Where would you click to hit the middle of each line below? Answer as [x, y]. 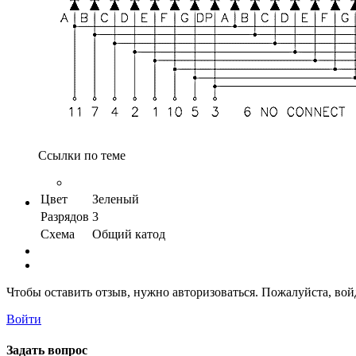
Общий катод [129, 234]
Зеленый [116, 199]
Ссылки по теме [82, 155]
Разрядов [65, 216]
